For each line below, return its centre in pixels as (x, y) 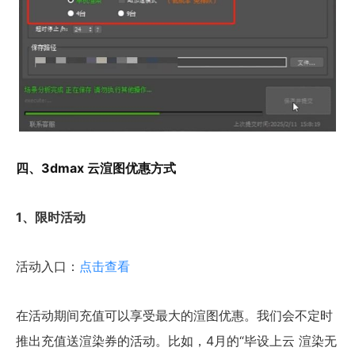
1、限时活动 (51, 217)
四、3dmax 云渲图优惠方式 (96, 168)
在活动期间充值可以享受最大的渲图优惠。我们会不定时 (174, 315)
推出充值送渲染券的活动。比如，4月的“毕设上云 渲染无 (176, 340)
